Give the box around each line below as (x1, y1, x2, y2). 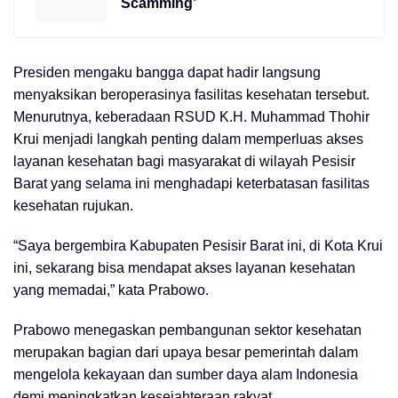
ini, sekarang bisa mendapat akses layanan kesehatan (13, 259, 355, 275)
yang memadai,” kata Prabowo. (13, 282, 209, 298)
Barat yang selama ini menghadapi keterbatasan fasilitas (13, 175, 370, 191)
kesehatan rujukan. (13, 197, 133, 213)
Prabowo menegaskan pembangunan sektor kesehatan (13, 322, 362, 338)
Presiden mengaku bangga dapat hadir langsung (13, 64, 321, 80)
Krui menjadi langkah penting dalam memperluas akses (13, 131, 363, 147)
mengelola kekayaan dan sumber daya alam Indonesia (13, 366, 358, 382)
